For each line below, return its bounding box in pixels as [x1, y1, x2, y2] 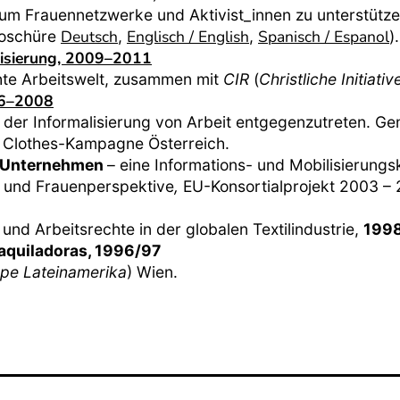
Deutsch [61, 25, 118, 47]
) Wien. [127, 262, 178, 281]
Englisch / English [127, 25, 249, 47]
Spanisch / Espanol [258, 25, 389, 47]
